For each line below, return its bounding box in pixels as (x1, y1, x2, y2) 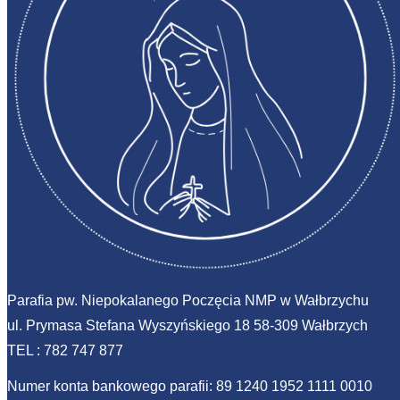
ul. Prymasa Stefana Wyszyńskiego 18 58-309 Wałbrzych (7, 317, 368, 333)
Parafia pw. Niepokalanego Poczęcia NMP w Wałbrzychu (7, 292, 369, 308)
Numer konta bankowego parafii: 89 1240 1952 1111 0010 (7, 378, 372, 394)
